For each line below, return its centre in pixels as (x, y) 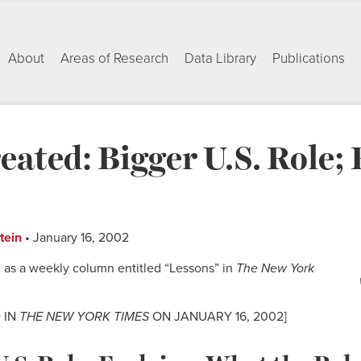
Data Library (220, 58)
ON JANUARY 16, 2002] (218, 317)
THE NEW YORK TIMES (84, 317)
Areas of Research (114, 58)
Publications (309, 58)
